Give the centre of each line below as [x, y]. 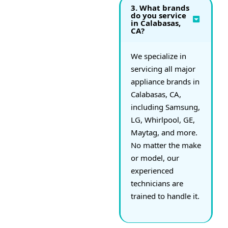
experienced [152, 170]
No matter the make [166, 145]
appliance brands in [165, 81]
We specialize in [159, 56]
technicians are [157, 183]
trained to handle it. [165, 196]
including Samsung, [165, 107]
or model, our [155, 158]
